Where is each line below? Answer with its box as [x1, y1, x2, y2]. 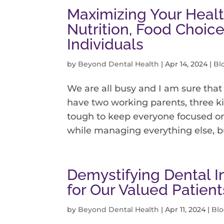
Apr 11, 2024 [165, 205, 206, 214]
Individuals [67, 35, 144, 53]
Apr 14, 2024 [165, 59, 208, 69]
